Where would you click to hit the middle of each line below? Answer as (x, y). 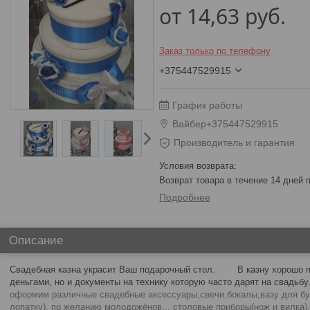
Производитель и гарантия (234, 143)
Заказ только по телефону (215, 51)
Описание (36, 240)
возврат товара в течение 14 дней (235, 180)
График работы (207, 105)
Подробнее (184, 197)
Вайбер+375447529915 (225, 124)
